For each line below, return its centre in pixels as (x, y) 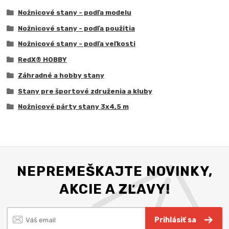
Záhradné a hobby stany (61, 75)
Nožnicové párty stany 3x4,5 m (73, 107)
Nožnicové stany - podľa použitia (76, 28)
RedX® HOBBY (42, 60)
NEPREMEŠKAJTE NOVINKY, (114, 171)
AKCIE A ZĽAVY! (114, 189)
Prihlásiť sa (176, 220)
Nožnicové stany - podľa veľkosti (76, 44)
